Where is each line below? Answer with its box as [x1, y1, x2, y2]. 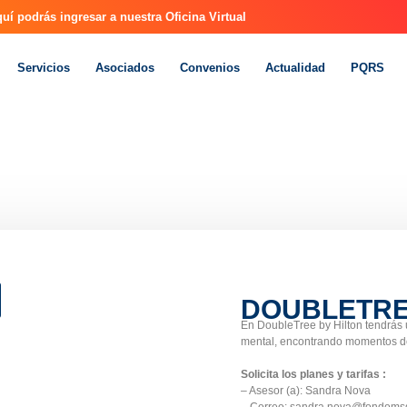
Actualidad [265, 60, 326, 74]
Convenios [180, 60, 241, 74]
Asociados [95, 60, 155, 74]
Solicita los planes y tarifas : [241, 368, 387, 382]
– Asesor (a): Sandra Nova [241, 384, 372, 398]
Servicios [17, 60, 71, 74]
